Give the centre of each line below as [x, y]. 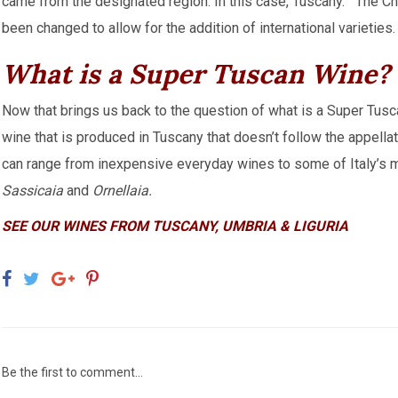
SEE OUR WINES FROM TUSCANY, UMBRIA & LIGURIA [175, 226]
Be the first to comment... [72, 372]
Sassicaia [34, 191]
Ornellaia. [122, 191]
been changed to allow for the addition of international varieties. [199, 28]
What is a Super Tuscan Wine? [196, 74]
